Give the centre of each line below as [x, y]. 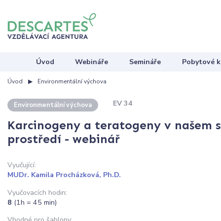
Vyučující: [22, 165]
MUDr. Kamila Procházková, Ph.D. [64, 175]
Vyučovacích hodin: [37, 192]
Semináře [145, 62]
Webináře [92, 62]
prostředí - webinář [64, 139]
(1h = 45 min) [35, 202]
